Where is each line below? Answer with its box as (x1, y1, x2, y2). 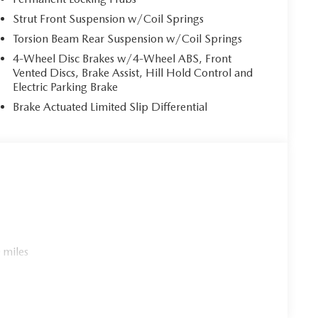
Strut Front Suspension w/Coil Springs (13, 11, 204, 26)
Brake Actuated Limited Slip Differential (13, 99, 208, 114)
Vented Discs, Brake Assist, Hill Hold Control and (13, 65, 253, 79)
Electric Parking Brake (13, 79, 119, 94)
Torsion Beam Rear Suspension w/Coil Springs (13, 31, 243, 45)
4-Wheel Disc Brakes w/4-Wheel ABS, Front (13, 51, 232, 65)
